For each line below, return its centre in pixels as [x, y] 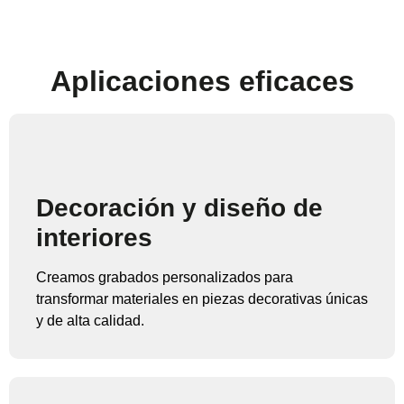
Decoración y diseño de [179, 208]
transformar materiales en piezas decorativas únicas [202, 299]
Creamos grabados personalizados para [165, 278]
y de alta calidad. [90, 321]
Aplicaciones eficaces [202, 82]
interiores [94, 238]
